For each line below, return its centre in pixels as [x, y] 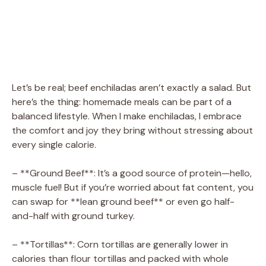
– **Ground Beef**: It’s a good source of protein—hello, [132, 173]
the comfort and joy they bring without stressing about [132, 130]
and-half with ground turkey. [73, 216]
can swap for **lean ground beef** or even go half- [123, 201]
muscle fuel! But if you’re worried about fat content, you [133, 187]
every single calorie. [54, 144]
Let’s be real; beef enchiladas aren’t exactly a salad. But [132, 87]
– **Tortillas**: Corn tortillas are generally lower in [120, 244]
